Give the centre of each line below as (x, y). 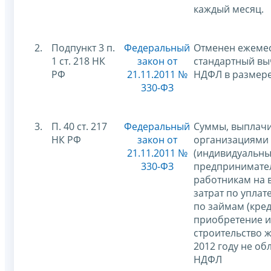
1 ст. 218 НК (78, 61)
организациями (231, 139)
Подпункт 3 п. (83, 47)
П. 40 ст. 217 (79, 126)
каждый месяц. (229, 9)
